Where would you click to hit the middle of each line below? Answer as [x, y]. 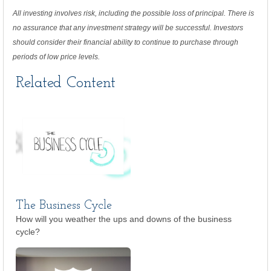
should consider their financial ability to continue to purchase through [126, 42]
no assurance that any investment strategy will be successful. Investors [128, 28]
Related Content [66, 83]
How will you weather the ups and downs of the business [124, 219]
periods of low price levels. [56, 57]
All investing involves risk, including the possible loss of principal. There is [133, 13]
